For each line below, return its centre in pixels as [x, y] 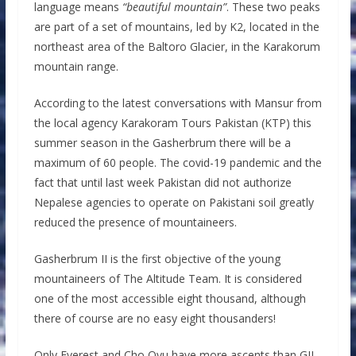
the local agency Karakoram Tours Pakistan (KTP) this [172, 122]
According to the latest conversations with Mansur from [178, 103]
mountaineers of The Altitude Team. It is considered [168, 278]
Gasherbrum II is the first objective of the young [157, 258]
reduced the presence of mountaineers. [135, 222]
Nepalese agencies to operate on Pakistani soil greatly [174, 202]
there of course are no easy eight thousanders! [155, 318]
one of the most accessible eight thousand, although [170, 298]
